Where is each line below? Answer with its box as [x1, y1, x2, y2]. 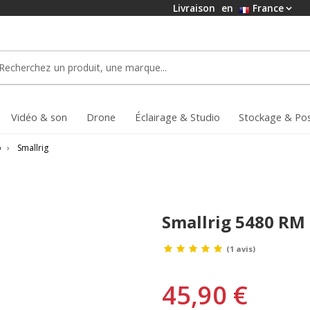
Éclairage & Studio [135, 110, 220, 125]
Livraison [173, 1, 218, 15]
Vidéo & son [11, 110, 67, 125]
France [250, 1, 284, 15]
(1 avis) [226, 243, 256, 254]
